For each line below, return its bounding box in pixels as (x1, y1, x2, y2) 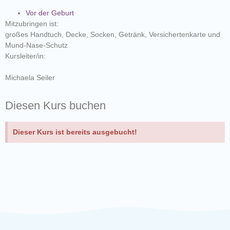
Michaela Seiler (5, 73, 55, 82)
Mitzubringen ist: (5, 20, 59, 28)
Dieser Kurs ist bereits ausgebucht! (13, 128, 137, 137)
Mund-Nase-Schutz (5, 41, 68, 50)
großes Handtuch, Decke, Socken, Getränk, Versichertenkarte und (5, 30, 220, 39)
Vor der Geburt (26, 9, 74, 17)
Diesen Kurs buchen (5, 99, 106, 112)
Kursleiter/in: (5, 52, 46, 61)
